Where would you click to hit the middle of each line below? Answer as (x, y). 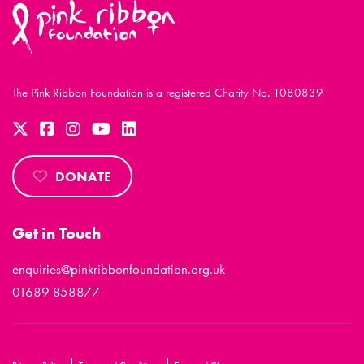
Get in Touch (56, 233)
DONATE (83, 176)
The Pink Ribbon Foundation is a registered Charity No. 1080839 (168, 92)
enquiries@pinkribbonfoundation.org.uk (119, 269)
